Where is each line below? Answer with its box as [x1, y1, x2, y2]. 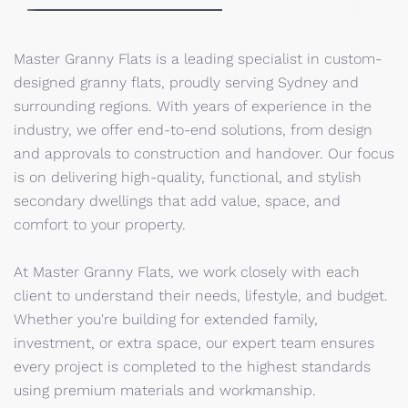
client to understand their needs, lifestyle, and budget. [14, 287, 388, 304]
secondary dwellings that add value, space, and [14, 192, 341, 209]
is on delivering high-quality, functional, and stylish [14, 168, 362, 186]
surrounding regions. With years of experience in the [14, 97, 372, 115]
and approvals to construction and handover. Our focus [14, 145, 394, 162]
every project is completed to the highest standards [14, 358, 371, 375]
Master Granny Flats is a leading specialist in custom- [14, 50, 382, 67]
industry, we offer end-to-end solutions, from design [14, 121, 372, 138]
